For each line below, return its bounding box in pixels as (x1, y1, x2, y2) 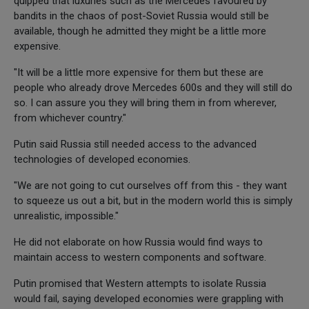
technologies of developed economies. (14, 152, 190, 166)
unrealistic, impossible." (14, 209, 119, 222)
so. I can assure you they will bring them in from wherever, (14, 96, 277, 109)
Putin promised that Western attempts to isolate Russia (14, 277, 266, 290)
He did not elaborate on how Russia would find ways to (14, 235, 263, 248)
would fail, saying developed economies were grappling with (14, 292, 283, 305)
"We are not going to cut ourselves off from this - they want (14, 179, 287, 192)
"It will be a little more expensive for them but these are (14, 66, 263, 79)
